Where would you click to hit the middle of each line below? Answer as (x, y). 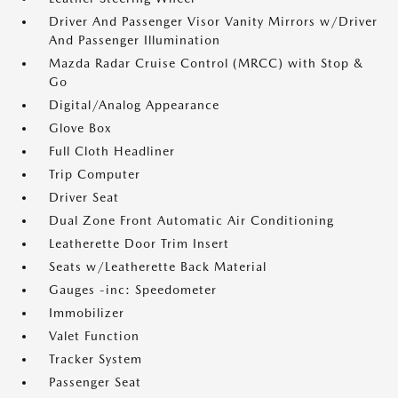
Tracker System (96, 359)
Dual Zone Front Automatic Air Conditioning (191, 220)
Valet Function (94, 336)
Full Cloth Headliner (112, 151)
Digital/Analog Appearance (134, 105)
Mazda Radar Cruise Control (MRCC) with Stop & (206, 63)
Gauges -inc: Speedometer (133, 290)
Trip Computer (95, 174)
